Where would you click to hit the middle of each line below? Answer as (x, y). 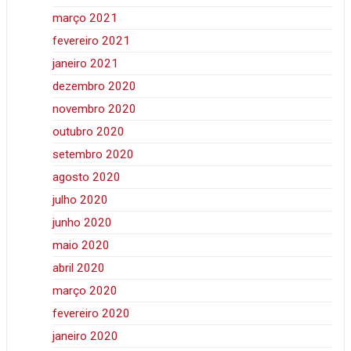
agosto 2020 (87, 177)
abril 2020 (79, 268)
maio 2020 (81, 246)
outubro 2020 (89, 132)
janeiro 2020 (86, 337)
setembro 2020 (94, 155)
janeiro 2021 (86, 64)
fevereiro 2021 (92, 41)
